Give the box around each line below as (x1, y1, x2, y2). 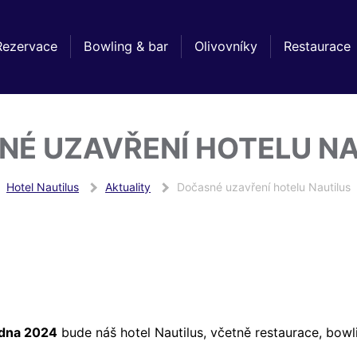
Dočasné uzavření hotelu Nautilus (177, 179, 351, 194)
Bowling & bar (84, 38, 168, 55)
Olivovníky (194, 38, 257, 55)
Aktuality (105, 179, 151, 194)
